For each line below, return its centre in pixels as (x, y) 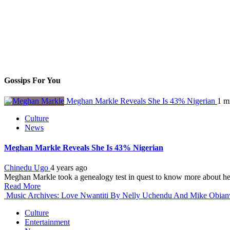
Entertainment (47, 222)
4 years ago (69, 168)
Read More (22, 186)
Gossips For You (32, 81)
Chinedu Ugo (27, 168)
